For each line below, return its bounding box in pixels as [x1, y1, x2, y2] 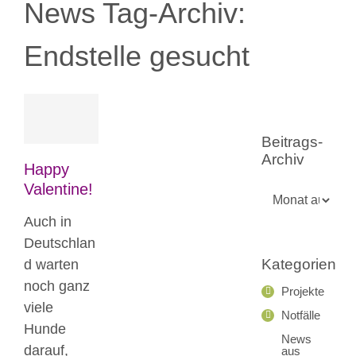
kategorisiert [35, 157, 104, 171]
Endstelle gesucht [24, 40, 250, 72]
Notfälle [281, 308, 320, 322]
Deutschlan [24, 234, 95, 251]
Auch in [24, 213, 72, 230]
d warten [24, 256, 79, 273]
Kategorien [261, 256, 336, 273]
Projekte [281, 284, 324, 298]
